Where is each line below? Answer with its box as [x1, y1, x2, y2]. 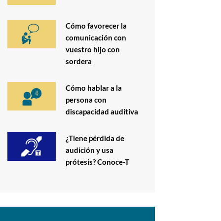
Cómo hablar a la [65, 83, 122, 92]
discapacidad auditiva [65, 107, 138, 116]
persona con [65, 95, 107, 104]
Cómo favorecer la [65, 21, 127, 30]
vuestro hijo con [65, 44, 120, 54]
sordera [65, 56, 92, 66]
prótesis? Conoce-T [65, 157, 129, 166]
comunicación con [65, 33, 126, 42]
